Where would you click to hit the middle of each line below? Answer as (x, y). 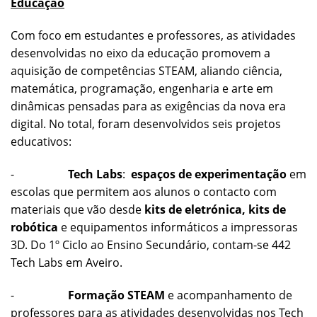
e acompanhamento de (229, 295)
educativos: (41, 141)
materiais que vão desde (77, 209)
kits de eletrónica (193, 209)
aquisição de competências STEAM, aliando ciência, (146, 70)
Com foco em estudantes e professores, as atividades (153, 35)
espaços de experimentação (209, 174)
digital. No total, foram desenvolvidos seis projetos (146, 123)
